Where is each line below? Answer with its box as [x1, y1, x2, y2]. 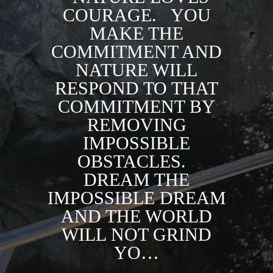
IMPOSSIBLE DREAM [47, 188, 226, 208]
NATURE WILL [76, 60, 197, 80]
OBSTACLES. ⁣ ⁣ [77, 151, 196, 171]
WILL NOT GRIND [62, 224, 211, 244]
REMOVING [87, 115, 186, 135]
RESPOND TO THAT [55, 78, 218, 98]
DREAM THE [83, 169, 190, 190]
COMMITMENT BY [58, 96, 215, 116]
